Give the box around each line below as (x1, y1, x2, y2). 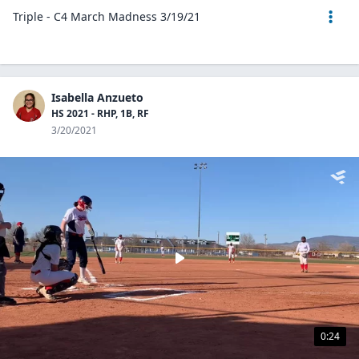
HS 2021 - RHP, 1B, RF (51, 107, 149, 120)
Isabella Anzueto (51, 90, 143, 105)
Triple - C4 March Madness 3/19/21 (13, 9, 200, 24)
